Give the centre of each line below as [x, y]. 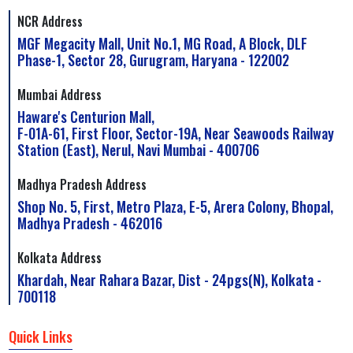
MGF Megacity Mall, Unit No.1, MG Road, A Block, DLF [163, 44]
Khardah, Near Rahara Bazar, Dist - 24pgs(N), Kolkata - [170, 280]
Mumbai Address [60, 95]
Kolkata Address [60, 258]
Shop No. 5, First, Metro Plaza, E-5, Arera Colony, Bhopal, [176, 207]
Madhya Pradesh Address [82, 185]
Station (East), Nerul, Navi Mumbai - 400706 [139, 150]
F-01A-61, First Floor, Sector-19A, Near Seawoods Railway [176, 134]
